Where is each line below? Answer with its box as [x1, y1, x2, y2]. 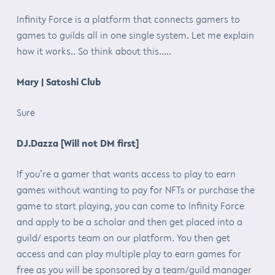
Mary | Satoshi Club [16, 74, 101, 88]
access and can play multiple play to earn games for [16, 246, 241, 260]
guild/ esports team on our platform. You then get [16, 230, 230, 244]
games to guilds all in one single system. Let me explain [16, 28, 254, 42]
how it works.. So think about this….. [16, 44, 171, 58]
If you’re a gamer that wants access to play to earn [16, 166, 236, 180]
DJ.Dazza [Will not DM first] [16, 136, 139, 150]
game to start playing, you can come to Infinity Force [16, 198, 244, 212]
